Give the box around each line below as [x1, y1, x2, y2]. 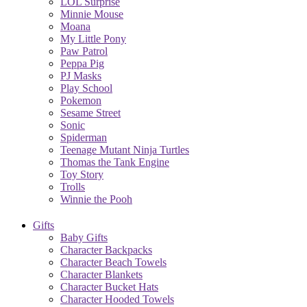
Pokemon [60, 94, 101, 106]
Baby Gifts [60, 231, 108, 243]
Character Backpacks [60, 243, 152, 256]
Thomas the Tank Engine [60, 156, 169, 168]
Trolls [60, 180, 85, 193]
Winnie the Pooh [60, 193, 132, 205]
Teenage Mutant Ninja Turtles [60, 143, 189, 156]
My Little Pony [60, 32, 126, 45]
